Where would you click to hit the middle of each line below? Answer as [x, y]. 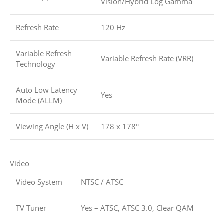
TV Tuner [31, 208]
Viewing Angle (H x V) [52, 127]
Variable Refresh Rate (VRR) [147, 59]
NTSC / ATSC [102, 182]
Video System [39, 182]
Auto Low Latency [47, 90]
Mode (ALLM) [39, 101]
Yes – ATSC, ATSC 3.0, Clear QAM [137, 208]
